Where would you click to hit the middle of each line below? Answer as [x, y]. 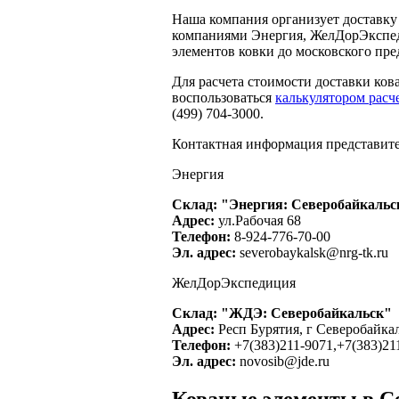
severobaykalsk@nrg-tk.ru [312, 252]
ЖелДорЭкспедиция [234, 282]
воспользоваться [224, 97]
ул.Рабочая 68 [258, 220]
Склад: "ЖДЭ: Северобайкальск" [282, 313]
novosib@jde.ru [283, 361]
